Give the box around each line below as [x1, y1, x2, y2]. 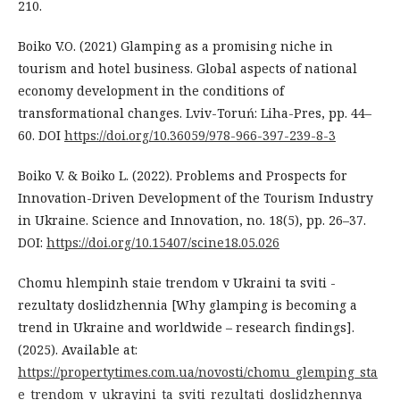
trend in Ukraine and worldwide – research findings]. [18, 318, 354, 336]
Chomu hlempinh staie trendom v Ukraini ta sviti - [18, 273, 336, 291]
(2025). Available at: [18, 340, 137, 358]
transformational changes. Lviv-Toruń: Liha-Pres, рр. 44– [18, 104, 371, 121]
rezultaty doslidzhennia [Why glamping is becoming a [18, 296, 357, 313]
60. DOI [18, 126, 64, 144]
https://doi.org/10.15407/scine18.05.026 [46, 233, 279, 251]
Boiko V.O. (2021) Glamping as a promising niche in [18, 37, 333, 54]
